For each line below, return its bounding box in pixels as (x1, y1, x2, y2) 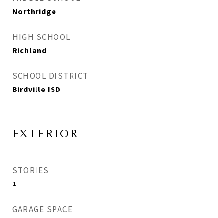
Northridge (12, 6, 56, 16)
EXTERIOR (12, 128, 79, 140)
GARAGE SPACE (12, 204, 73, 215)
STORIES (12, 165, 49, 176)
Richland (12, 45, 47, 55)
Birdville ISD (12, 84, 61, 94)
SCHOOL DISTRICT (12, 71, 89, 81)
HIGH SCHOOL (12, 32, 71, 42)
